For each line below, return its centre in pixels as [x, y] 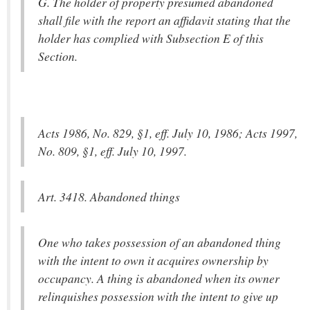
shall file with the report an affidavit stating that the [164, 20]
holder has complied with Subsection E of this [151, 38]
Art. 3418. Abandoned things [109, 197]
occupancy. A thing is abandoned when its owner [159, 278]
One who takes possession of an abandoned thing [159, 242]
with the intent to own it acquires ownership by [153, 260]
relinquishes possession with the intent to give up [158, 296]
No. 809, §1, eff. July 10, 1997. [112, 151]
